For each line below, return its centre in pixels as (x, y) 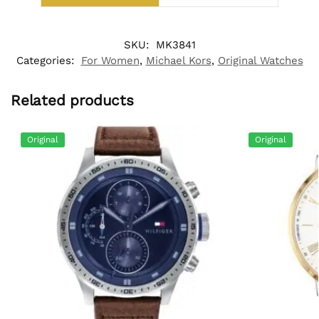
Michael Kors (178, 61)
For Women (110, 61)
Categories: (47, 61)
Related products (72, 101)
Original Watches (260, 61)
